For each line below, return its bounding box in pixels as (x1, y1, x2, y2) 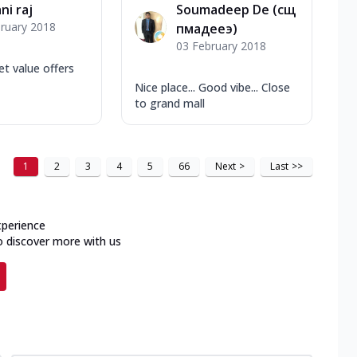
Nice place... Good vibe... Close (135, 79, 290, 95)
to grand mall (135, 95, 205, 111)
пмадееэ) (176, 19, 237, 37)
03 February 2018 (176, 37, 266, 53)
